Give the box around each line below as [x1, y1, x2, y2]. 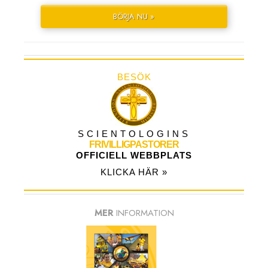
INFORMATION [115, 206, 174, 220]
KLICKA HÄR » [100, 167, 167, 178]
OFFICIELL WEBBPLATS [76, 150, 192, 161]
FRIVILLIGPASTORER [89, 139, 179, 150]
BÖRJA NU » [113, 11, 155, 23]
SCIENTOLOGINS [77, 129, 191, 139]
